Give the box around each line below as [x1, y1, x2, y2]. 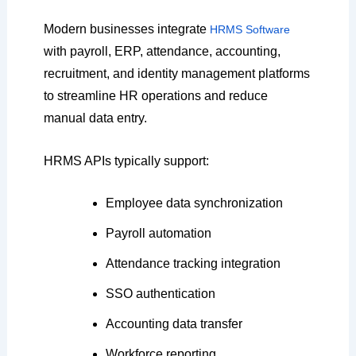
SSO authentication [105, 287, 215, 301]
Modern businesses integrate [43, 22, 210, 36]
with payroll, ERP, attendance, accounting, [43, 44, 281, 58]
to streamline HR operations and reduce [43, 89, 268, 103]
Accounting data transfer [105, 317, 242, 331]
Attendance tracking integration [105, 257, 281, 271]
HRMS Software [209, 23, 290, 36]
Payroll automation [105, 226, 211, 241]
